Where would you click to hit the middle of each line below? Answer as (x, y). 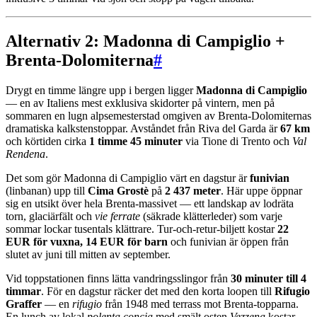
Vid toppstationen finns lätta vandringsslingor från (118, 279)
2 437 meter (193, 191)
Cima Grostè (118, 191)
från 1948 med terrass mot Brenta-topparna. (200, 304)
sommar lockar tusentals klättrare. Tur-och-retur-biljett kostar (142, 229)
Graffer (24, 304)
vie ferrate (117, 217)
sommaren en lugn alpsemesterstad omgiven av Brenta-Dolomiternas (158, 116)
